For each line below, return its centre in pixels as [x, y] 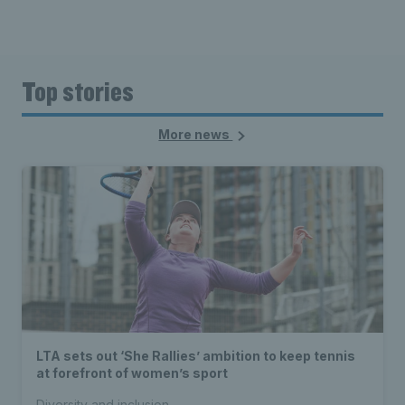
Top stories [78, 91]
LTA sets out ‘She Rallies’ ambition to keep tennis [196, 356]
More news [196, 135]
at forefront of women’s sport [132, 373]
